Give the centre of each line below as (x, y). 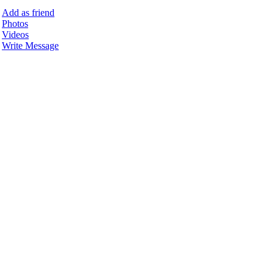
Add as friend (28, 12)
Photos (15, 23)
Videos (16, 34)
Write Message (31, 45)
